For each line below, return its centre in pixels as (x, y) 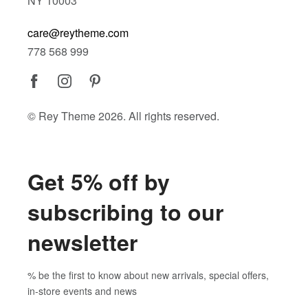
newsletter (82, 242)
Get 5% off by (99, 182)
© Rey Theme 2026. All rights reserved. (123, 116)
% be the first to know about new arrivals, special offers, (148, 275)
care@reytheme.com (78, 33)
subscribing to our (125, 212)
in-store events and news (82, 291)
